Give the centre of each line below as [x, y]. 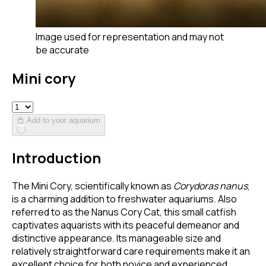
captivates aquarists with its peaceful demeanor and [126, 225]
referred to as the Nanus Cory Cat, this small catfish [124, 212]
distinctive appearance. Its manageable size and [116, 238]
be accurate [62, 50]
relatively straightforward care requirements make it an [131, 251]
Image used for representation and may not [130, 37]
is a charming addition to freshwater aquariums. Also [124, 199]
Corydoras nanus [210, 186]
